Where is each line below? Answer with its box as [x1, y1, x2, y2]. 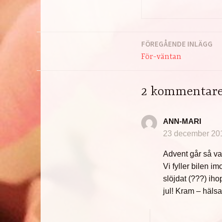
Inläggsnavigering [36, 42, 138, 56]
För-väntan [141, 53, 182, 62]
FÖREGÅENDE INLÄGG [141, 39, 213, 49]
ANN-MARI [163, 116, 202, 125]
